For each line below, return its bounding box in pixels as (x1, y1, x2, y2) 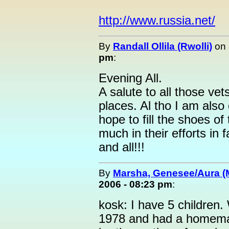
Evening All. (99, 72, 162, 85)
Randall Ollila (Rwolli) (113, 41, 212, 52)
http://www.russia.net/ (99, 14, 215, 27)
